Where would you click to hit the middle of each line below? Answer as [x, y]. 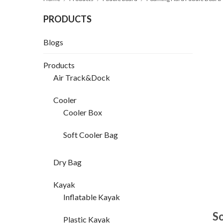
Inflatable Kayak [92, 197]
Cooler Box [83, 112]
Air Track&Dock [82, 78]
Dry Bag [67, 162]
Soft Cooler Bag [91, 135]
